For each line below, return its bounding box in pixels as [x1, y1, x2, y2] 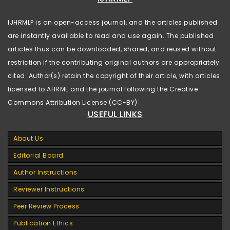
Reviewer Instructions [13, 184, 85, 194]
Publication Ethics [13, 218, 73, 227]
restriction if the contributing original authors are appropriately [8, 57, 219, 67]
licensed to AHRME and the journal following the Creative [8, 84, 198, 93]
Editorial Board [13, 150, 64, 160]
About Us [13, 133, 43, 143]
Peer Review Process [13, 201, 80, 210]
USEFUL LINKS [87, 108, 143, 120]
